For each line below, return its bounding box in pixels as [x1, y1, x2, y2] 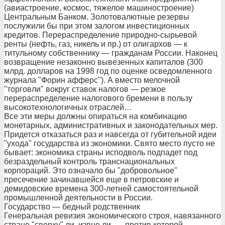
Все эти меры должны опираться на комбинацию [4, 112, 187, 121]
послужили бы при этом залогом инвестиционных [4, 22, 189, 30]
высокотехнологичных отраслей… [4, 103, 132, 111]
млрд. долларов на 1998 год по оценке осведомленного [4, 67, 212, 75]
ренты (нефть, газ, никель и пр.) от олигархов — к [4, 40, 187, 48]
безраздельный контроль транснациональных [4, 157, 175, 166]
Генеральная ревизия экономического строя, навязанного [4, 211, 221, 220]
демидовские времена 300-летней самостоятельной [4, 184, 198, 193]
